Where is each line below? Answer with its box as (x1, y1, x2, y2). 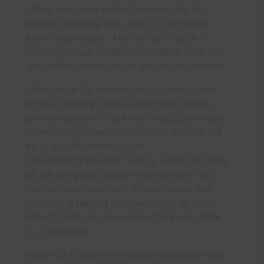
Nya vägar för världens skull (31, 84, 156, 95)
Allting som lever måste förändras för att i (25, 4, 209, 15)
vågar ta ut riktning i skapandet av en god (25, 197, 210, 209)
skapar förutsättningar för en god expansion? (25, 60, 224, 72)
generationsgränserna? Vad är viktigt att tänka (25, 154, 228, 166)
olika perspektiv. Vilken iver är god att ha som (25, 112, 227, 124)
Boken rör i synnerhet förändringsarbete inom (25, 249, 225, 260)
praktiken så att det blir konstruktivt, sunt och (25, 46, 223, 58)
